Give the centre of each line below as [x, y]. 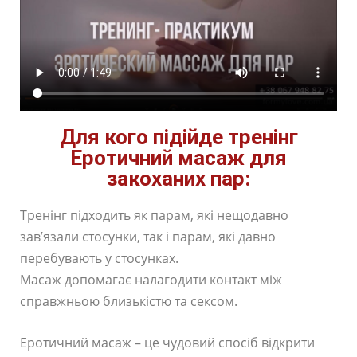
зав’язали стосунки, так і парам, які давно [148, 236]
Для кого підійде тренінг [178, 137]
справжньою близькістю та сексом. [129, 301]
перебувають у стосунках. [99, 258]
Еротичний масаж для [178, 157]
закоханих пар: [178, 178]
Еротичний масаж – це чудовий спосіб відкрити [167, 342]
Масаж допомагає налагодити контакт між [151, 279]
